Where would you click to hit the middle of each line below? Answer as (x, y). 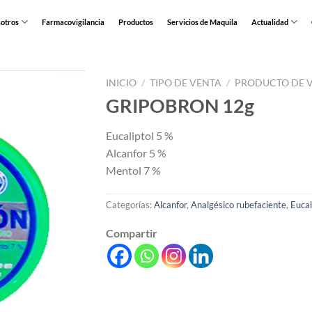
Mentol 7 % (133, 171)
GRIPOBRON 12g (180, 105)
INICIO (121, 83)
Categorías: (130, 205)
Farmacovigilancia (73, 22)
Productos (135, 22)
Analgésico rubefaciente (238, 205)
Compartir (131, 233)
